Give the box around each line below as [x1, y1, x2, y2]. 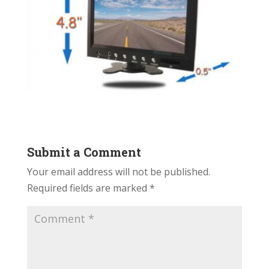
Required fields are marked [26, 181, 150, 195]
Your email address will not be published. [26, 165, 210, 178]
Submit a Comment [26, 144, 141, 160]
